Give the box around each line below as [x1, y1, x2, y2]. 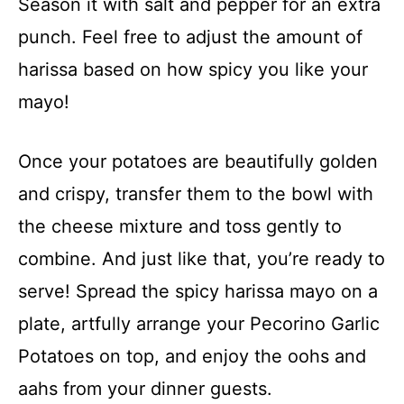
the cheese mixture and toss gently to [18, 215, 342, 237]
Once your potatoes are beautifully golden [18, 150, 378, 172]
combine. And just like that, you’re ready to [18, 247, 385, 270]
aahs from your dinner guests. [18, 377, 272, 399]
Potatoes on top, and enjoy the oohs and [18, 344, 366, 367]
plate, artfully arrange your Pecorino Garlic [18, 312, 380, 335]
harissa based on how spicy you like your [18, 58, 368, 80]
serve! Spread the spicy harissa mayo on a [18, 280, 378, 302]
